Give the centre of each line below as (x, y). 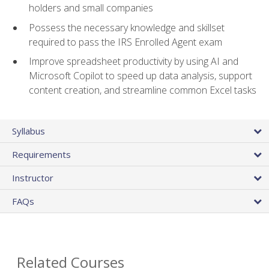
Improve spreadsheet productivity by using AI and (134, 62)
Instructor (33, 177)
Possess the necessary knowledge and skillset (127, 27)
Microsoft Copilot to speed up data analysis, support (141, 76)
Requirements (41, 154)
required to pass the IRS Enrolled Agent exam (125, 42)
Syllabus (29, 131)
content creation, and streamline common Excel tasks (143, 90)
